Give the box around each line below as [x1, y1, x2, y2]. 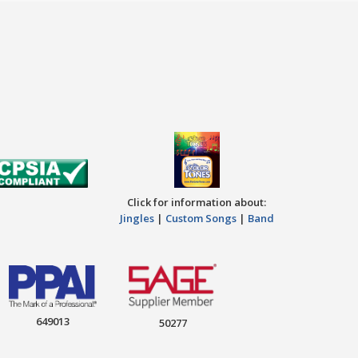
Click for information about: [127, 195, 267, 210]
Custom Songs [165, 211, 237, 226]
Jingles [119, 211, 154, 226]
